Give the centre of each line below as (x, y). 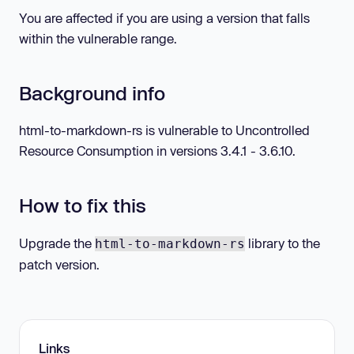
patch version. (59, 264)
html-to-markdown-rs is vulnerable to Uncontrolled (164, 130)
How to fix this (83, 205)
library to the (282, 243)
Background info (92, 92)
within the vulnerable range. (98, 38)
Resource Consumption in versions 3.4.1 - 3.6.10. (157, 151)
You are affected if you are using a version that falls (164, 17)
